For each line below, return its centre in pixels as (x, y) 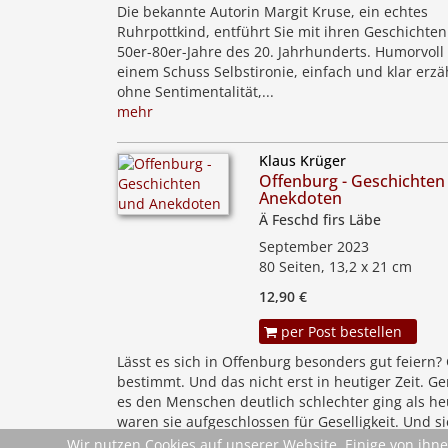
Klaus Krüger (303, 160)
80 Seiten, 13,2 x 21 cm (336, 266)
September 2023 (314, 246)
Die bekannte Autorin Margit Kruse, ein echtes (272, 11)
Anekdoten (301, 198)
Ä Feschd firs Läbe (320, 219)
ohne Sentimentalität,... (195, 91)
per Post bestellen (340, 331)
